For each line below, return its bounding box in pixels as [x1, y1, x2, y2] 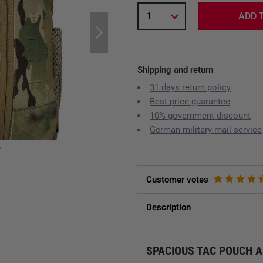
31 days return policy [150, 82, 231, 93]
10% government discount [150, 110, 251, 121]
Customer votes [146, 174, 208, 185]
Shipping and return [137, 65, 213, 75]
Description [146, 202, 191, 213]
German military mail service [150, 124, 262, 135]
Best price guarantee [150, 96, 230, 107]
